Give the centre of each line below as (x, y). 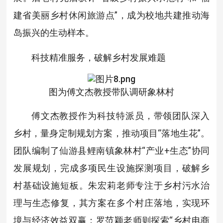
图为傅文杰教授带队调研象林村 (111, 92)
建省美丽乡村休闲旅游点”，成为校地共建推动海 (111, 15)
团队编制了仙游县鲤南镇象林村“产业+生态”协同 (111, 151)
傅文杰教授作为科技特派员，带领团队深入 (120, 116)
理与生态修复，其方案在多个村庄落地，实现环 (111, 203)
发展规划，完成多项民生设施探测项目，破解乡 (111, 168)
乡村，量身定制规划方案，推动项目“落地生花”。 (111, 133)
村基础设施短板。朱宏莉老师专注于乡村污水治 (111, 186)
